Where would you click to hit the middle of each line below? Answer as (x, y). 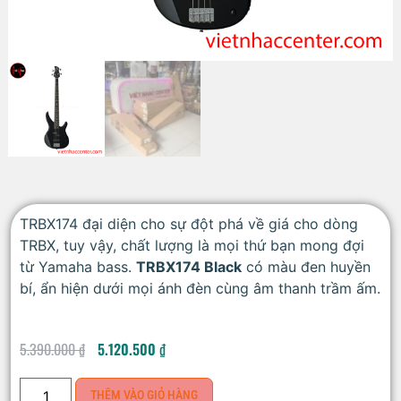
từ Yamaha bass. (78, 267)
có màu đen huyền (306, 267)
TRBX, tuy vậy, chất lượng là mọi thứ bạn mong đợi (192, 246)
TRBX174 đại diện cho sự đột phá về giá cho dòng (189, 224)
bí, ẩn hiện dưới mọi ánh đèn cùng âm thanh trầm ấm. (200, 289)
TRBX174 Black (189, 267)
